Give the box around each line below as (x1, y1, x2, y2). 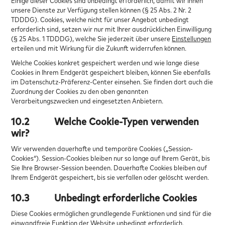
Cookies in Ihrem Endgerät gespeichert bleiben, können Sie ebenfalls (11, 67, 211, 76)
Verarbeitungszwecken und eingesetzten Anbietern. (11, 96, 164, 105)
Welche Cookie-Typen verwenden (54, 115, 199, 128)
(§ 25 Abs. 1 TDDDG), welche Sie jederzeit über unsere (11, 34, 172, 43)
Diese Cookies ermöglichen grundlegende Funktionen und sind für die (11, 208, 212, 217)
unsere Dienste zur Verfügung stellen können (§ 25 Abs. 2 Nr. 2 (11, 5, 192, 14)
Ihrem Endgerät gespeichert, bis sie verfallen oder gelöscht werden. (11, 172, 209, 181)
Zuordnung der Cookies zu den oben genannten (11, 86, 149, 95)
